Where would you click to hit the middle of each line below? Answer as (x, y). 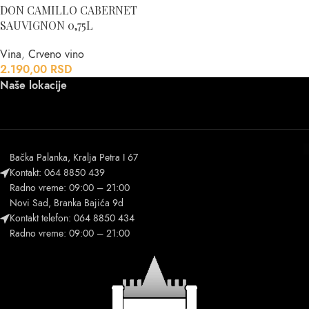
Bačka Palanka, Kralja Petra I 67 (74, 158)
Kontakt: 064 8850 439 (57, 173)
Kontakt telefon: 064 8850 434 (72, 219)
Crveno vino (56, 55)
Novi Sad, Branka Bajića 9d (67, 203)
